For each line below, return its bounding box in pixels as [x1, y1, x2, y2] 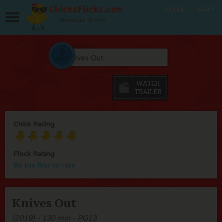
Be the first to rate [13, 160, 75, 169]
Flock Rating [13, 149, 55, 158]
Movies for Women [59, 16, 106, 23]
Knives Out [12, 194, 76, 211]
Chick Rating [13, 119, 55, 128]
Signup [165, 4, 186, 13]
